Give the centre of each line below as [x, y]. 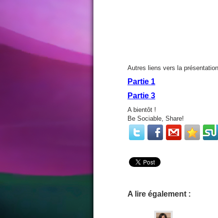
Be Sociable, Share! [156, 118]
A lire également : [159, 194]
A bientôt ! [142, 110]
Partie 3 [141, 96]
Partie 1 [141, 82]
